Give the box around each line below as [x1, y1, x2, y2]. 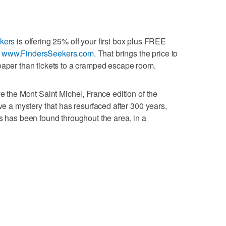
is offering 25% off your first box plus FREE [15, 35, 166, 47]
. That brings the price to [93, 47, 178, 59]
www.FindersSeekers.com [1, 47, 94, 59]
